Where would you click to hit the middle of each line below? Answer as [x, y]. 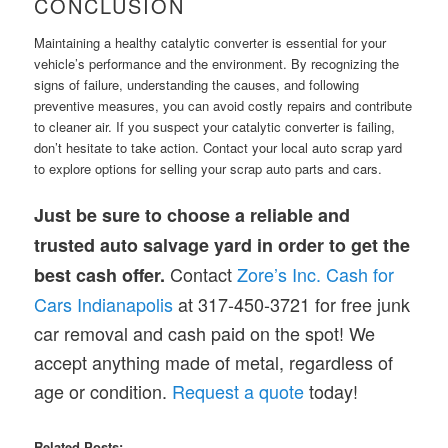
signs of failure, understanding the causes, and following [197, 85]
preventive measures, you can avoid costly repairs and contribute [223, 106]
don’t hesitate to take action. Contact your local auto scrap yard [218, 148]
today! [331, 391]
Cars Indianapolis [104, 304]
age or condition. [103, 391]
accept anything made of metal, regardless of [214, 362]
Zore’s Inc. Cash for [316, 274]
